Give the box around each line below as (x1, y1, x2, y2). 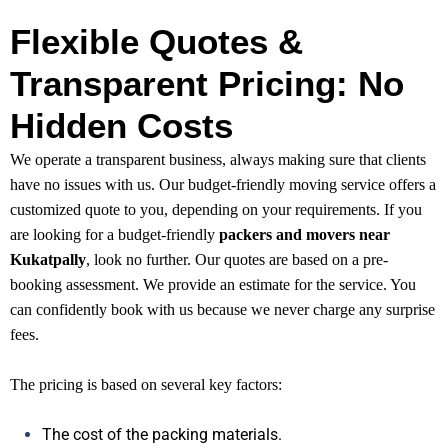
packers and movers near (219, 226, 390, 244)
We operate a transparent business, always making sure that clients (10, 151, 426, 169)
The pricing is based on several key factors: (10, 376, 282, 394)
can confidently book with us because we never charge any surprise (10, 301, 435, 319)
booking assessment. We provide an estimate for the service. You (10, 276, 416, 294)
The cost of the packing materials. (42, 425, 282, 445)
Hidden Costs (10, 106, 233, 146)
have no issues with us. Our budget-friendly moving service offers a (10, 176, 436, 194)
